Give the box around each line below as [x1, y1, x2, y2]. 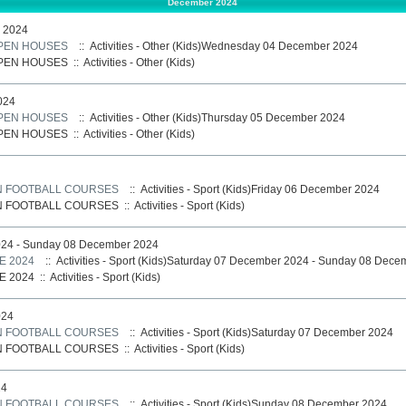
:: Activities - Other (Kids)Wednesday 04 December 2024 [72, 39, 358, 53]
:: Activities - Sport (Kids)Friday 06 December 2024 [123, 182, 380, 196]
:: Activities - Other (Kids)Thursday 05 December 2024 [72, 111, 345, 124]
